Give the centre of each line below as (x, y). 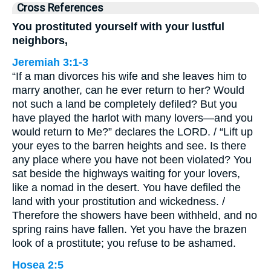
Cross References (60, 8)
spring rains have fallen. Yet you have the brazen (129, 229)
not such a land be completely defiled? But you (125, 104)
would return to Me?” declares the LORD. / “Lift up (132, 132)
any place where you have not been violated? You (132, 160)
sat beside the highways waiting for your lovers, (126, 174)
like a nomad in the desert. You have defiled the (126, 188)
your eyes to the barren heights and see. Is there (129, 146)
